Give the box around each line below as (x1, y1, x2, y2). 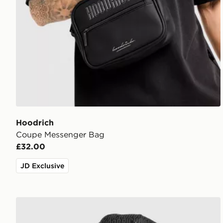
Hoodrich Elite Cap (15, 197, 89, 208)
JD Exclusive (20, 161, 64, 170)
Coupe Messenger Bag (16, 129, 105, 139)
